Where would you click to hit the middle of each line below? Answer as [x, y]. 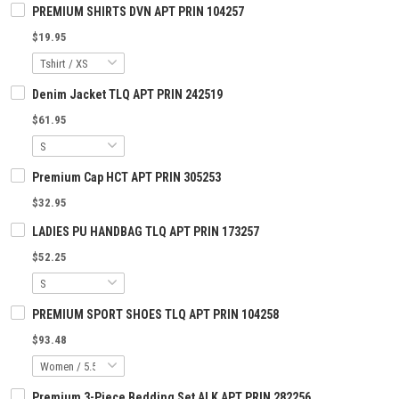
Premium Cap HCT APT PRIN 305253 [126, 178]
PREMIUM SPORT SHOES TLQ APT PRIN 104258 [155, 315]
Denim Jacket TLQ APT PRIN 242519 [127, 95]
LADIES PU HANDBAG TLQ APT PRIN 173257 [146, 232]
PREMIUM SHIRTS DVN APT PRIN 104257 [138, 12]
